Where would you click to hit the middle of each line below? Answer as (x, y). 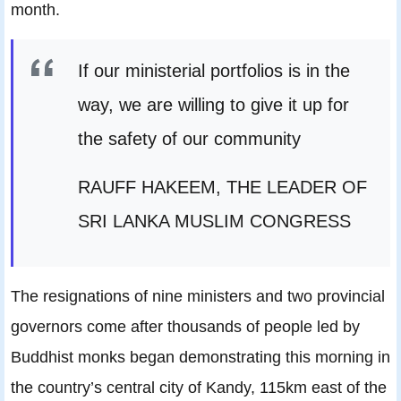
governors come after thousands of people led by (185, 327)
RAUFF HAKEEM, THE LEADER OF (222, 188)
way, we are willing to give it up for (213, 105)
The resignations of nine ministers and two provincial (198, 296)
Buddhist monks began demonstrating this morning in (200, 357)
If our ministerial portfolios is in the (214, 71)
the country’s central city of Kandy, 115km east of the (199, 388)
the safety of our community (189, 139)
